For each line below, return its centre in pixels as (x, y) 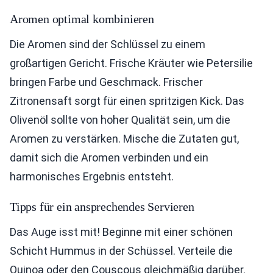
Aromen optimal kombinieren (82, 19)
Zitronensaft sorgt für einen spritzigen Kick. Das (127, 101)
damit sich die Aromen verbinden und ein (109, 158)
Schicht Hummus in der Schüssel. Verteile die (121, 251)
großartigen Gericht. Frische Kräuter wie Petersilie (131, 63)
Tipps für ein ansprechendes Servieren (102, 207)
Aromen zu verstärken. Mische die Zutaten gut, (124, 139)
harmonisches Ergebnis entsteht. (92, 176)
